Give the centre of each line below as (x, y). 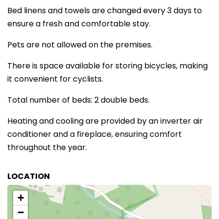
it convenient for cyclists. (55, 79)
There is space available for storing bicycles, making (108, 66)
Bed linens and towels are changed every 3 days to (105, 11)
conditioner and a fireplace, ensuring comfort (95, 134)
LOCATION (29, 176)
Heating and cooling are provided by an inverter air (105, 121)
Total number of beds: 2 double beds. (78, 100)
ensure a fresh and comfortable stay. (79, 24)
